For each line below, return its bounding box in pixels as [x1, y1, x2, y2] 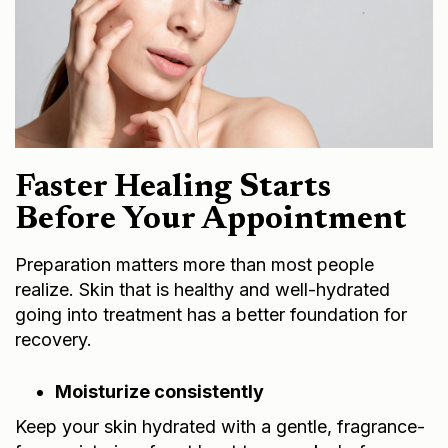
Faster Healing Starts [15, 171, 331, 204]
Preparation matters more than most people [15, 253, 374, 275]
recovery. [15, 328, 92, 350]
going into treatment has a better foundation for [15, 303, 407, 325]
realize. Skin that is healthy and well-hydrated [15, 278, 390, 300]
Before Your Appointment [15, 203, 407, 236]
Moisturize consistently [55, 380, 264, 402]
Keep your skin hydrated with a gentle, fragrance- [15, 415, 425, 437]
